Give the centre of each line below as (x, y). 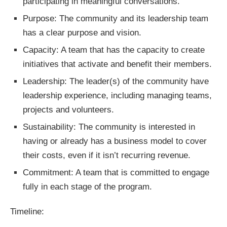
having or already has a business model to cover (115, 141)
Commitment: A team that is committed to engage (116, 173)
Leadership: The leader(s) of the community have (116, 81)
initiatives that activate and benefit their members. (117, 64)
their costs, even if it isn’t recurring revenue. (107, 155)
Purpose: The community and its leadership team (116, 18)
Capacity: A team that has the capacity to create (114, 50)
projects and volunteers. (68, 110)
